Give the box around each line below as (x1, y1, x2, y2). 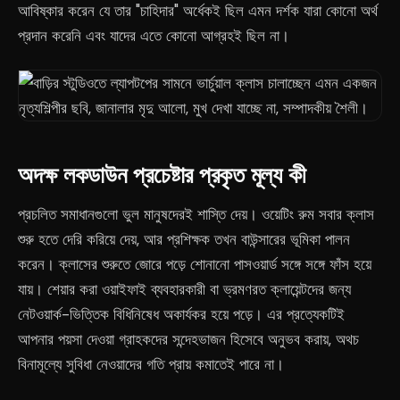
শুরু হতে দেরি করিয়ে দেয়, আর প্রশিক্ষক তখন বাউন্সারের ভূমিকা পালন (18, 229, 350, 249)
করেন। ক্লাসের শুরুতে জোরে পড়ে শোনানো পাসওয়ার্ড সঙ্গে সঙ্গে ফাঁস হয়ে (18, 254, 371, 274)
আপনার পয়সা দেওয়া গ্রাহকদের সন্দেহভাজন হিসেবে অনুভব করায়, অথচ (18, 329, 359, 349)
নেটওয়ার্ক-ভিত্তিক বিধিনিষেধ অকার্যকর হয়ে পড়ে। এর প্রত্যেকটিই (18, 304, 345, 324)
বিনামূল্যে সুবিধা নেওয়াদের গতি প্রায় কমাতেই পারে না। (18, 354, 284, 374)
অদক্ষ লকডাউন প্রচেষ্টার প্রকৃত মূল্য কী (18, 161, 306, 188)
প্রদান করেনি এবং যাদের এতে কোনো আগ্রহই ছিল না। (18, 26, 289, 46)
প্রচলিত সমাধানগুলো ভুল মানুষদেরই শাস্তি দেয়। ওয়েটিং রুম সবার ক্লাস (18, 204, 374, 224)
